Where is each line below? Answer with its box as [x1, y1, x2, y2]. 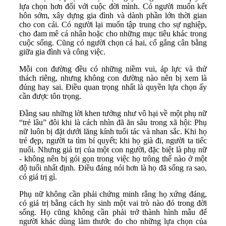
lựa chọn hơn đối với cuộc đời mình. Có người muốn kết [19, 2, 207, 11]
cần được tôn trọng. [19, 92, 81, 101]
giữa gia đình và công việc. [19, 47, 105, 56]
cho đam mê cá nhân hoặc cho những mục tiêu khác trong [19, 29, 207, 38]
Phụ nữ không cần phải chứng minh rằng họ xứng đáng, [19, 190, 207, 199]
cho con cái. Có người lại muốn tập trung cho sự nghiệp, [19, 20, 207, 29]
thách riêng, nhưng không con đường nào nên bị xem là [19, 74, 207, 83]
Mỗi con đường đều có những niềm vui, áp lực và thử [19, 65, 207, 74]
